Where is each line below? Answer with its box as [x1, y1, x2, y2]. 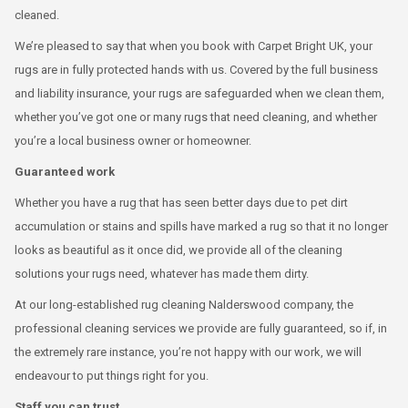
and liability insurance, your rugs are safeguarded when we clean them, [15, 86, 384, 100]
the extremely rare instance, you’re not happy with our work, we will [15, 344, 362, 359]
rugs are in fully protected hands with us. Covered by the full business [15, 62, 378, 76]
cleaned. [15, 7, 59, 22]
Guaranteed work [15, 164, 115, 178]
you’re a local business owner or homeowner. [15, 133, 251, 148]
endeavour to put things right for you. [15, 368, 209, 382]
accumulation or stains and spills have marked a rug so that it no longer [15, 219, 388, 233]
